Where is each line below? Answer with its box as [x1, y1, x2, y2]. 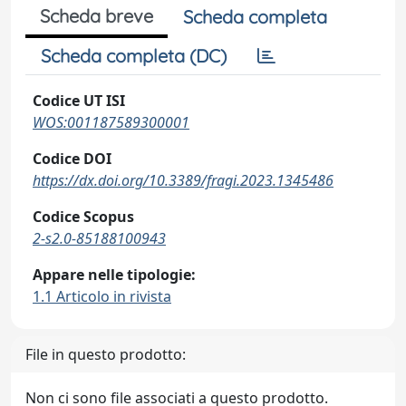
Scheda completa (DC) [41, 44, 227, 67]
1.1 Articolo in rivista [33, 286, 171, 306]
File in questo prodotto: [25, 344, 186, 364]
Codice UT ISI [33, 91, 125, 111]
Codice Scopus [33, 207, 134, 227]
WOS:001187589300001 [33, 112, 189, 132]
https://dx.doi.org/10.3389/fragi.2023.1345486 [33, 170, 333, 190]
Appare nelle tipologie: [33, 265, 196, 285]
